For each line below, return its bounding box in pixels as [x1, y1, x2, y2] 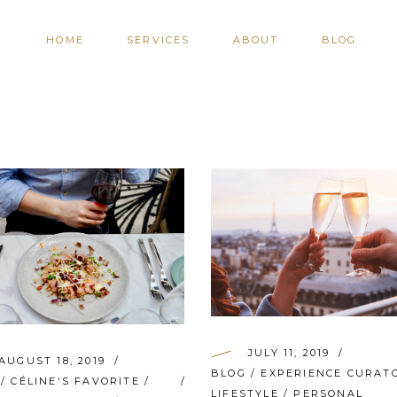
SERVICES [126, 34, 191, 46]
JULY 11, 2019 [248, 346, 331, 360]
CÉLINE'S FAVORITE [11, 375, 140, 388]
